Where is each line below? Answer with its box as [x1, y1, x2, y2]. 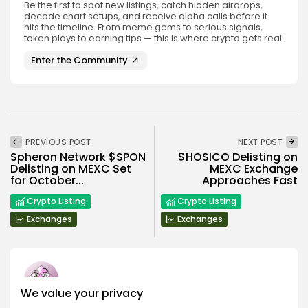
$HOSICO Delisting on [178, 148, 298, 165]
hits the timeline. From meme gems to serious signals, [24, 20, 263, 34]
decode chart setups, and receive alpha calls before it [24, 9, 267, 23]
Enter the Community [31, 54, 128, 67]
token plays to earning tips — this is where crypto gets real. [24, 31, 284, 45]
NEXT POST [237, 135, 283, 148]
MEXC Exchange [210, 160, 298, 177]
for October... [10, 172, 84, 188]
